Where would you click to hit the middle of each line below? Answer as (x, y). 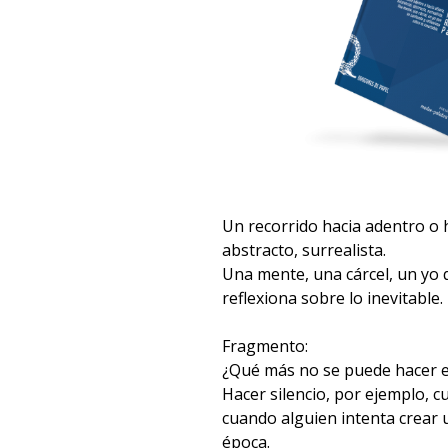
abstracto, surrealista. (304, 250)
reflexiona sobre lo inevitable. (333, 298)
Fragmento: (265, 346)
